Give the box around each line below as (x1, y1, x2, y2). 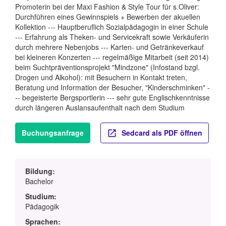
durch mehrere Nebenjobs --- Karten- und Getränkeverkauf (15, 42, 204, 52)
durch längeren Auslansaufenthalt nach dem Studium (15, 102, 185, 113)
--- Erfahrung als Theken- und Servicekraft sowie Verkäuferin (15, 32, 209, 42)
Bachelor (25, 176, 53, 187)
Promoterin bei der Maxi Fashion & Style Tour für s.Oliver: (15, 2, 199, 12)
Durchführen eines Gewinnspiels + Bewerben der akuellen (15, 12, 200, 22)
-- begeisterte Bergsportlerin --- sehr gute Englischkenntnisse (15, 92, 210, 103)
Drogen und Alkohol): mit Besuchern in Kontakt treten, (15, 72, 187, 83)
